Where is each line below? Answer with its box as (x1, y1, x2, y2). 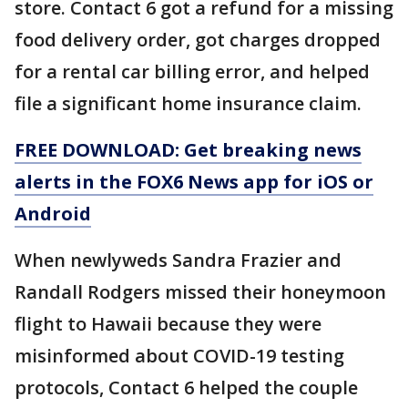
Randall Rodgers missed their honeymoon (15, 279, 386, 304)
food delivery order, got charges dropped (15, 26, 381, 52)
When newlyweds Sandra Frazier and (15, 247, 342, 272)
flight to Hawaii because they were (15, 311, 321, 336)
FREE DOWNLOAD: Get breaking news (15, 137, 362, 162)
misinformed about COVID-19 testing (15, 342, 344, 368)
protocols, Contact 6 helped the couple (15, 374, 358, 400)
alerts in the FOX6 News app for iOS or (15, 168, 373, 194)
